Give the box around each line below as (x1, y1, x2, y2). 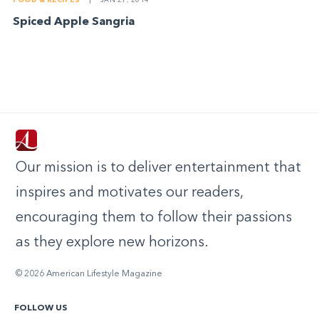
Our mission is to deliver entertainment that (16, 161, 301, 176)
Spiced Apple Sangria (13, 16, 135, 28)
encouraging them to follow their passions (16, 211, 292, 226)
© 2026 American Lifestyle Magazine (16, 270, 162, 279)
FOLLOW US (14, 304, 67, 313)
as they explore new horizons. (16, 236, 209, 251)
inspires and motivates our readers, (16, 186, 243, 201)
